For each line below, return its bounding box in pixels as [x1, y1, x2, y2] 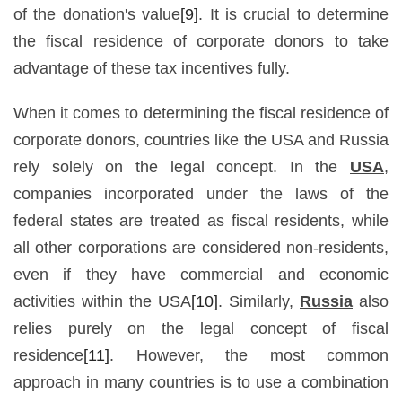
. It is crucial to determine [198, 4, 389, 23]
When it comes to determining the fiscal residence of [13, 103, 389, 122]
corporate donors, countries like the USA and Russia [13, 130, 389, 149]
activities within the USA [13, 292, 191, 310]
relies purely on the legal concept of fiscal [13, 319, 389, 337]
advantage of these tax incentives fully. [13, 58, 290, 77]
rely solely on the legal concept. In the [13, 157, 350, 176]
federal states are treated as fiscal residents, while [13, 211, 389, 230]
